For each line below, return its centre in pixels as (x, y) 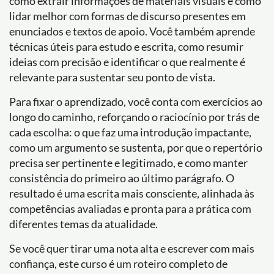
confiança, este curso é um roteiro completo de (118, 264)
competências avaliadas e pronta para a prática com (130, 209)
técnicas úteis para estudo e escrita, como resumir (126, 46)
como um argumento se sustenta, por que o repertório (136, 147)
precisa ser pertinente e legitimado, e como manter (128, 163)
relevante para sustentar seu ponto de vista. (112, 77)
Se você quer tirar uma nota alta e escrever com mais (132, 248)
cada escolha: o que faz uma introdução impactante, (130, 132)
